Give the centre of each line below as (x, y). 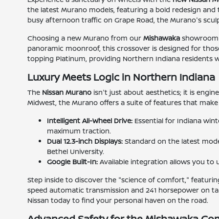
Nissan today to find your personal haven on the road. (118, 200)
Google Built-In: (73, 162)
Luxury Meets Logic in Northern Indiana (121, 77)
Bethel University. (76, 151)
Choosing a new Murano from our (86, 38)
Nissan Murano (67, 92)
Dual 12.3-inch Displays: (85, 141)
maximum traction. (79, 131)
